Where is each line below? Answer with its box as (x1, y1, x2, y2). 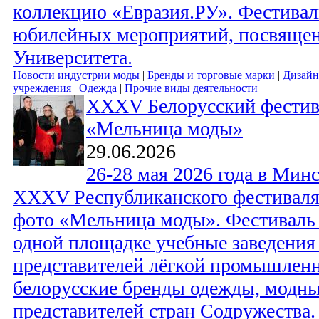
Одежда (79, 82, 117, 95)
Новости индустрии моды (13, 69, 140, 82)
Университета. (13, 46, 132, 69)
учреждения (13, 82, 71, 95)
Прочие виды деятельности (125, 82, 258, 95)
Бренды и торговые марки (147, 69, 275, 82)
